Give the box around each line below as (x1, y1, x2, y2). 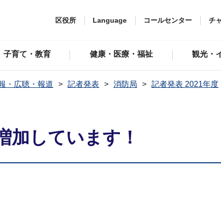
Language (93, 16, 127, 24)
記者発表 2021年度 (151, 80, 219, 88)
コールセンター (144, 16, 192, 24)
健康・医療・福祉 (90, 50, 153, 58)
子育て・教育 (3, 50, 51, 58)
